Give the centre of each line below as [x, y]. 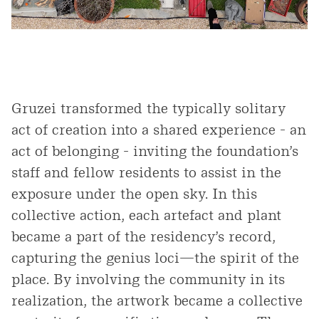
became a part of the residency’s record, [143, 236]
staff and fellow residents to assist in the [146, 172]
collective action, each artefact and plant [146, 215]
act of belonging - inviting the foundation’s [155, 151]
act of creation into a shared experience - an [159, 129]
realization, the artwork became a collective [157, 300]
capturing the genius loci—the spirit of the [155, 257]
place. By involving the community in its [148, 279]
